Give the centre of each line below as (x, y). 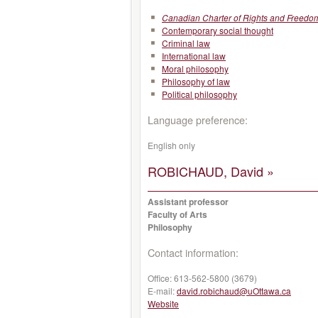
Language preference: (198, 120)
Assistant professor (188, 202)
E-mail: (162, 291)
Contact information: (193, 252)
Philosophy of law (196, 81)
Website (163, 303)
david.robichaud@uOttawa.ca (234, 291)
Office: (161, 278)
